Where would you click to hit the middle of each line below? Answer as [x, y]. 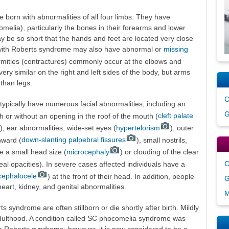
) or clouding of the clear [159, 152]
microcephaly [88, 152]
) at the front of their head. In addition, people [121, 176]
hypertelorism [138, 128]
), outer [182, 128]
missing [176, 49]
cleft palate [175, 116]
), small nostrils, [162, 140]
